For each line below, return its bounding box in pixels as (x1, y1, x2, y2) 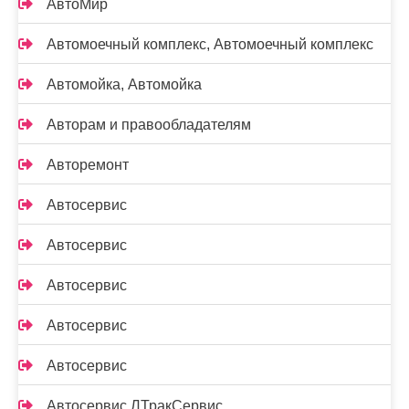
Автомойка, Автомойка (47, 77, 202, 93)
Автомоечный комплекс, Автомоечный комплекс (47, 37, 373, 53)
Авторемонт (47, 157, 129, 173)
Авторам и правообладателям (47, 117, 251, 133)
